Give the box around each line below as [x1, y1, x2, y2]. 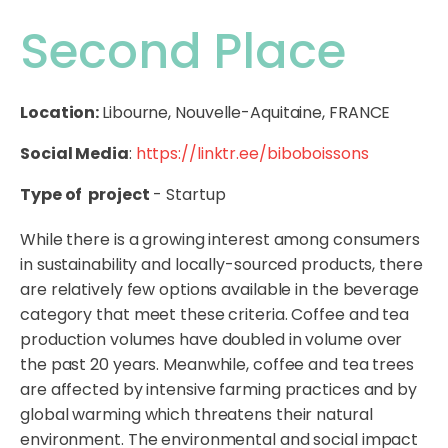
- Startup [149, 183, 226, 207]
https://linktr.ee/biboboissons [135, 142, 369, 166]
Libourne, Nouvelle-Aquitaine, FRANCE [102, 101, 391, 125]
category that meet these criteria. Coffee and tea [20, 303, 410, 327]
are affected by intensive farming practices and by [20, 378, 417, 402]
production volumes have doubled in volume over [20, 328, 403, 352]
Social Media [20, 142, 129, 166]
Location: [20, 101, 102, 125]
